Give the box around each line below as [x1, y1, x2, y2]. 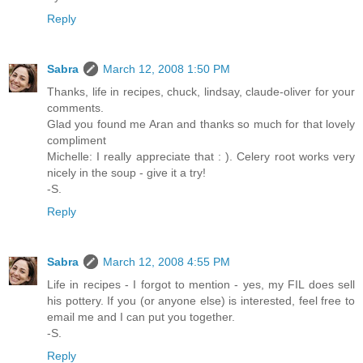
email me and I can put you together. [47, 310, 235, 323]
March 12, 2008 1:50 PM [103, 62, 230, 75]
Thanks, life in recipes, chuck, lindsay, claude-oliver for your [47, 84, 355, 98]
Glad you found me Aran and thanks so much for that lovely [47, 117, 355, 130]
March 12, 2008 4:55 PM [103, 254, 230, 268]
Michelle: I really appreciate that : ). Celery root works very [47, 149, 355, 163]
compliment [47, 133, 106, 147]
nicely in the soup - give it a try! [47, 165, 206, 179]
